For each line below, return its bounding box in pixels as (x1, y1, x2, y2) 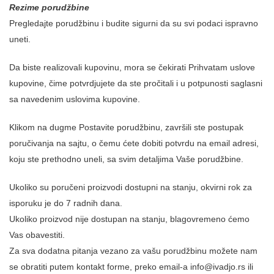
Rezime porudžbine (9, 2, 89, 12)
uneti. (9, 34, 31, 44)
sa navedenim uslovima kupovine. (9, 94, 140, 104)
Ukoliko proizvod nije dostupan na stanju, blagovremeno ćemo (9, 213, 250, 224)
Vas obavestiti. (9, 229, 65, 240)
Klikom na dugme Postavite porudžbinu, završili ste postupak (9, 122, 243, 132)
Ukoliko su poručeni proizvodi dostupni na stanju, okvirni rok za (9, 182, 252, 192)
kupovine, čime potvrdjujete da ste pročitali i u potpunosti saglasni (9, 78, 262, 88)
